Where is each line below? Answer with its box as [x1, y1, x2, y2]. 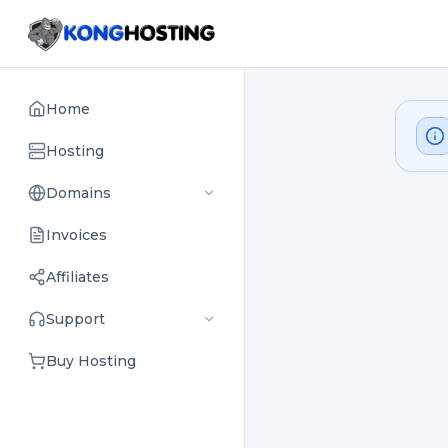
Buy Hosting [46, 352, 136, 370]
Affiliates [46, 268, 109, 286]
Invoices [46, 226, 107, 244]
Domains [46, 184, 111, 202]
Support [46, 310, 105, 328]
